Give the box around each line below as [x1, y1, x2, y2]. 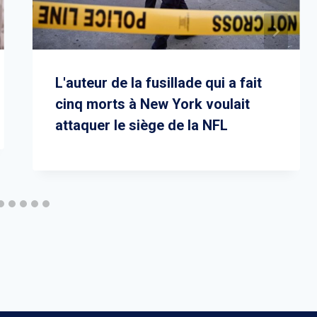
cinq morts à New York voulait [54, 95, 250, 113]
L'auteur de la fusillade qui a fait [54, 74, 262, 91]
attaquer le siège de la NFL [54, 116, 228, 134]
